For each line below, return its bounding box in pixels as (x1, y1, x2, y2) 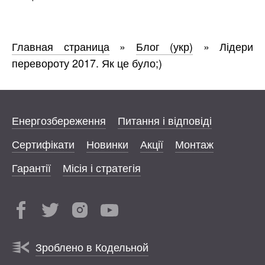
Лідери (219, 38, 253, 54)
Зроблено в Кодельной (35, 238, 148, 254)
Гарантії (12, 159, 51, 175)
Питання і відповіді (118, 112, 212, 128)
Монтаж (175, 135, 214, 151)
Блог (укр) (135, 38, 193, 54)
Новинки (86, 135, 128, 151)
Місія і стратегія (63, 159, 141, 175)
